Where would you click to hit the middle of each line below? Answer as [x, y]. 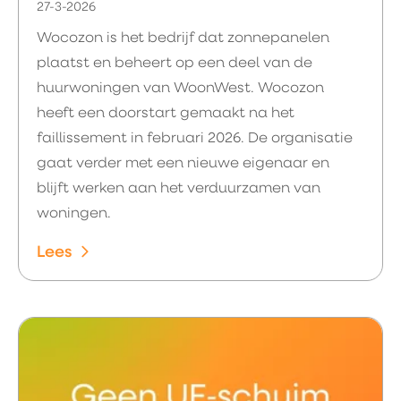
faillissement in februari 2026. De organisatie [195, 139]
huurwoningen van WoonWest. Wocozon [180, 89]
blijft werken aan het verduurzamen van [179, 189]
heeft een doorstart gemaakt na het [166, 114]
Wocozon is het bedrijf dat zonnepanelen [183, 38]
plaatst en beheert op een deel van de [175, 64]
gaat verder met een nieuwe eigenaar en [183, 164]
